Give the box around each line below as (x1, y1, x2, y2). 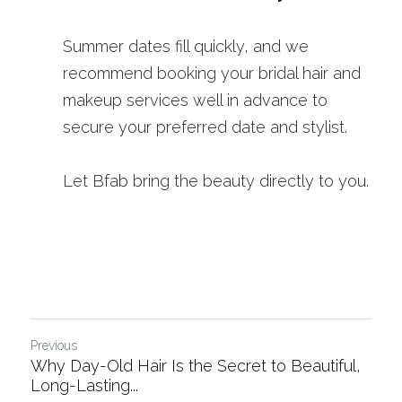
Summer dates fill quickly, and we (63, 37, 309, 56)
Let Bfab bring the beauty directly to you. (63, 171, 369, 190)
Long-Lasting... (31, 376, 138, 395)
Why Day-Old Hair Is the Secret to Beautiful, (31, 356, 361, 375)
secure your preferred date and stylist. (63, 118, 347, 136)
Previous (31, 338, 77, 353)
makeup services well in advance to (63, 91, 328, 109)
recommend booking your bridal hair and (63, 64, 361, 83)
